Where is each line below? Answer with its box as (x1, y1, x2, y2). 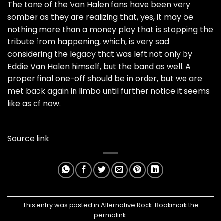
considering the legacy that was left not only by (7, 48, 192, 60)
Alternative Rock (100, 200, 152, 209)
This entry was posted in (22, 200, 101, 209)
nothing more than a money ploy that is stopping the (7, 24, 213, 36)
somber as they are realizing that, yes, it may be (7, 11, 193, 23)
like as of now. (7, 98, 61, 110)
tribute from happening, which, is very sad (7, 36, 169, 48)
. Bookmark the (151, 200, 199, 209)
